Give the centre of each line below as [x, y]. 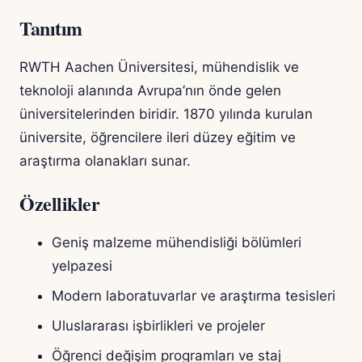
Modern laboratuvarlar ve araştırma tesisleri [194, 296]
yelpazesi [82, 266]
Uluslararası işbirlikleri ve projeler [158, 326]
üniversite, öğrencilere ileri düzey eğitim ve [158, 138]
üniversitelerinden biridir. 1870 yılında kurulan [166, 114]
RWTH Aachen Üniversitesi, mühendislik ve [159, 67]
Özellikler [60, 204]
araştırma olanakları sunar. [105, 161]
